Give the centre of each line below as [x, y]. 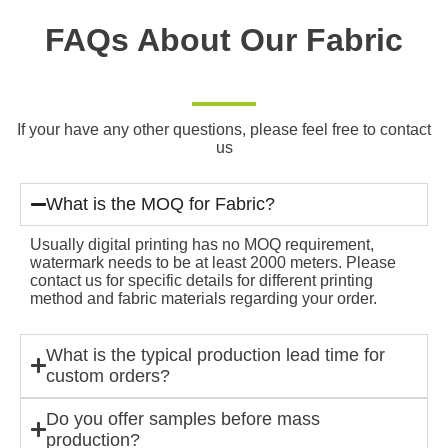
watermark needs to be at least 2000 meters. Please [213, 262]
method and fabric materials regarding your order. [203, 298]
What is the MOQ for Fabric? [160, 203]
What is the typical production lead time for [215, 354]
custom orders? [107, 375]
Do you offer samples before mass [182, 418]
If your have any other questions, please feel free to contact [224, 129]
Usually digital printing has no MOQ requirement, [202, 244]
